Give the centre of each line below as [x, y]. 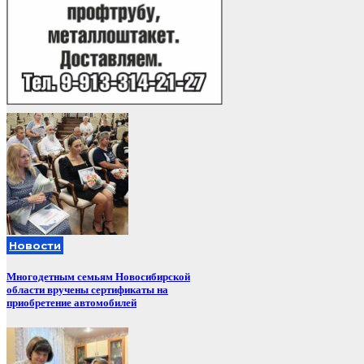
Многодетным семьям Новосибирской [98, 277]
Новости [35, 246]
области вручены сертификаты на [87, 290]
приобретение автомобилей [71, 303]
